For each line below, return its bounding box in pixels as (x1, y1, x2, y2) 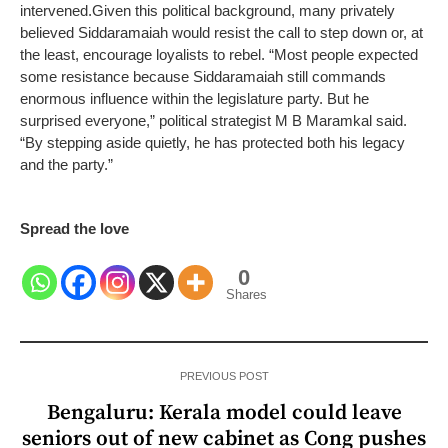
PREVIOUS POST (179, 369, 269, 382)
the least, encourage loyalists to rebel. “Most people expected (20, 45, 418, 63)
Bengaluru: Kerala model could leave (46, 399, 402, 426)
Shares (226, 286, 267, 302)
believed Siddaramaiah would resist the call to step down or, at (20, 23, 423, 41)
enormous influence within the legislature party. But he (20, 89, 369, 107)
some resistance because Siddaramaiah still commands (20, 67, 386, 85)
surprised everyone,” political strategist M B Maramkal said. (20, 111, 407, 129)
